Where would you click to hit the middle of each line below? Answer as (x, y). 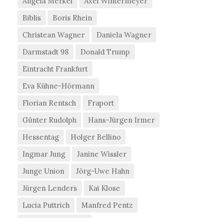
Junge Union (44, 171)
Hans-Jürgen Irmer (122, 120)
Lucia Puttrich (46, 205)
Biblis (32, 18)
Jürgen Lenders (50, 188)
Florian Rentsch (49, 103)
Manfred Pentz (107, 205)
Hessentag (41, 137)
